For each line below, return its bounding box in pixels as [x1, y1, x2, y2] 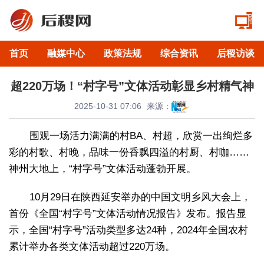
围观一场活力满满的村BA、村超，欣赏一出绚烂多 [29, 130, 253, 141]
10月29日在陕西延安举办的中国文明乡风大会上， [29, 191, 251, 203]
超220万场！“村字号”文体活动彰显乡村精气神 [10, 79, 254, 93]
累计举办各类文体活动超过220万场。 [9, 240, 175, 252]
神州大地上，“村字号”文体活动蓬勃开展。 [9, 163, 196, 174]
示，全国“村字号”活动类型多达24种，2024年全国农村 [9, 224, 248, 236]
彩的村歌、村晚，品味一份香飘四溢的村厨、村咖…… [9, 146, 249, 158]
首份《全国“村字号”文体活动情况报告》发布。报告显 [9, 207, 246, 219]
